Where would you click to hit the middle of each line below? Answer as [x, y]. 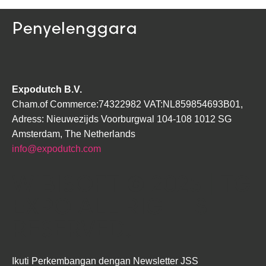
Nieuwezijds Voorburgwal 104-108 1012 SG [139, 119]
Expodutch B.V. [48, 89]
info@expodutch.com [56, 149]
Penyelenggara [75, 29]
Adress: [29, 119]
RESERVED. [72, 230]
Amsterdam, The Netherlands [74, 134]
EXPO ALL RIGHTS [110, 208]
